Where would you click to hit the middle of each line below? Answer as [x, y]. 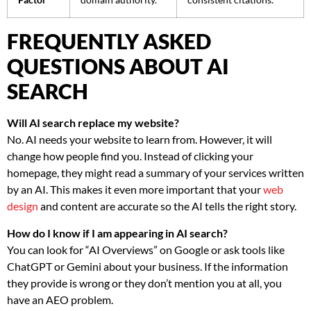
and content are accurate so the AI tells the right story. [167, 206]
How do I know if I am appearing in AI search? [117, 233]
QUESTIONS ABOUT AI [118, 66]
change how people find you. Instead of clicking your [130, 156]
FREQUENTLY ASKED [109, 41]
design [23, 206]
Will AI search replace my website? [93, 123]
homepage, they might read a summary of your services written [155, 173]
